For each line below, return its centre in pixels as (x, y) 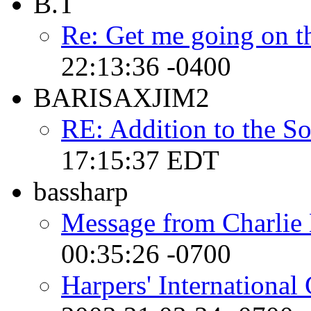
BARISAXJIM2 (121, 97)
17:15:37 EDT (140, 160)
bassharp (81, 191)
